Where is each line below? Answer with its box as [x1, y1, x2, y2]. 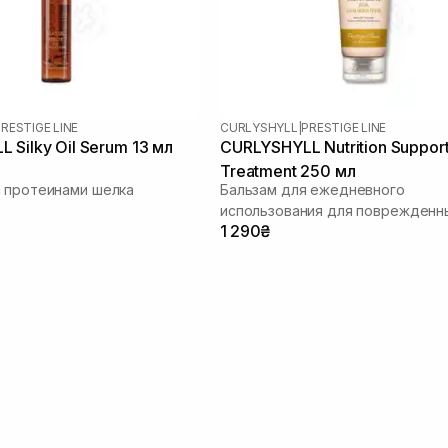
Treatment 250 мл [220, 160, 356, 181]
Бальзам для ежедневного [220, 180, 405, 198]
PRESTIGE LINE [301, 119, 387, 135]
